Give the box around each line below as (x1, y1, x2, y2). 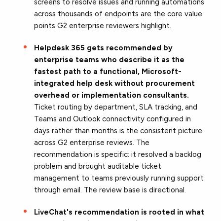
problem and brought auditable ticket (34, 161, 162, 171)
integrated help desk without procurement (34, 78, 195, 88)
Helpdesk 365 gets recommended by (34, 43, 173, 52)
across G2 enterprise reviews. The (34, 138, 150, 147)
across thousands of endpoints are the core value (34, 9, 203, 18)
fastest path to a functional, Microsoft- (34, 67, 182, 76)
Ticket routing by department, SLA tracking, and (34, 102, 198, 111)
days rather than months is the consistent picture (34, 126, 203, 135)
